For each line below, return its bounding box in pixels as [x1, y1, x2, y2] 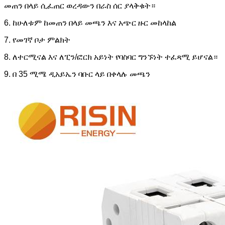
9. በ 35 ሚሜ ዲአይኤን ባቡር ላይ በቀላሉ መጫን [4, 70, 150, 79]
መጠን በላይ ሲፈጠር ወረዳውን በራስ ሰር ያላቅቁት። [4, 2, 155, 11]
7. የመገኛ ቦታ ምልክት [4, 36, 70, 45]
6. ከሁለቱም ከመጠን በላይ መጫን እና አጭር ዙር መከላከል [4, 19, 176, 28]
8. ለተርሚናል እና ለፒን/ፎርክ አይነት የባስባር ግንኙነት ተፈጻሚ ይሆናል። [4, 53, 217, 62]
